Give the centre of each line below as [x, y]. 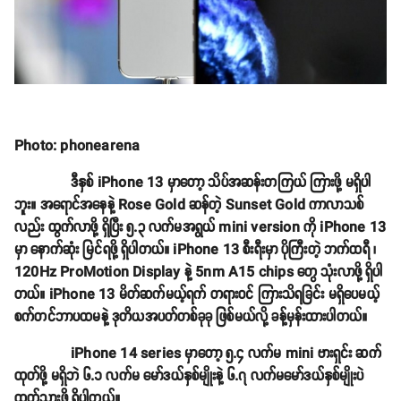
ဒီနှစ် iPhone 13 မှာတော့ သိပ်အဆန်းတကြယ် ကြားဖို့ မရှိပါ [193, 183]
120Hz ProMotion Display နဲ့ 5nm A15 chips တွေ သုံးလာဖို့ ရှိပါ [199, 272]
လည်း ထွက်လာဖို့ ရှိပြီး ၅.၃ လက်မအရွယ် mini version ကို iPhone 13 [200, 227]
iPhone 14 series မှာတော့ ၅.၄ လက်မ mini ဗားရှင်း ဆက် [198, 354]
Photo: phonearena [77, 146]
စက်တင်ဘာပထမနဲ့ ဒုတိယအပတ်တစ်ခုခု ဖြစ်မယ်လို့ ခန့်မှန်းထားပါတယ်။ [191, 317]
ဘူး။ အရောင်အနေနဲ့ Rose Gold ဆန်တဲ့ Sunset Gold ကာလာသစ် [189, 205]
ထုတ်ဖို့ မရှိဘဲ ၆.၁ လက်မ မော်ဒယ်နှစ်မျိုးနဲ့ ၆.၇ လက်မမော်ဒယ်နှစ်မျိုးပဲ [189, 376]
